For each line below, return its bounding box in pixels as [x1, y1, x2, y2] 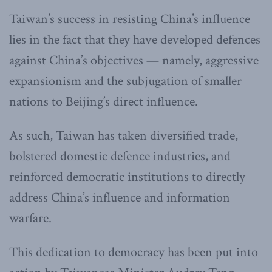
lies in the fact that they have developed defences [9, 31, 260, 49]
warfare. [9, 209, 52, 228]
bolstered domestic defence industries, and [9, 148, 231, 166]
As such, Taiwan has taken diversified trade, [9, 127, 238, 145]
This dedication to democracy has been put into [9, 243, 258, 262]
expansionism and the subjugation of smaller [9, 72, 242, 90]
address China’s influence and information [9, 189, 230, 207]
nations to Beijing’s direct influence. [9, 93, 198, 111]
